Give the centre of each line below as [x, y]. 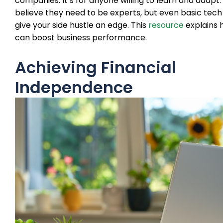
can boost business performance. [81, 37]
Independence [74, 87]
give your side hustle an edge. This [82, 25]
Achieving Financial [96, 67]
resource [166, 25]
